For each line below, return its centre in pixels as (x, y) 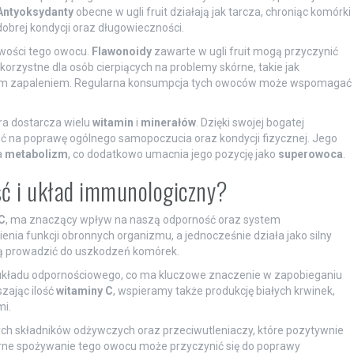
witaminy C (84, 291)
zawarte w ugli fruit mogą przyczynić (245, 52)
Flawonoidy (121, 52)
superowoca (310, 154)
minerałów (168, 123)
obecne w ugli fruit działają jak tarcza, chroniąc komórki (212, 12)
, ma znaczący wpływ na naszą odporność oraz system (143, 220)
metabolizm (36, 154)
